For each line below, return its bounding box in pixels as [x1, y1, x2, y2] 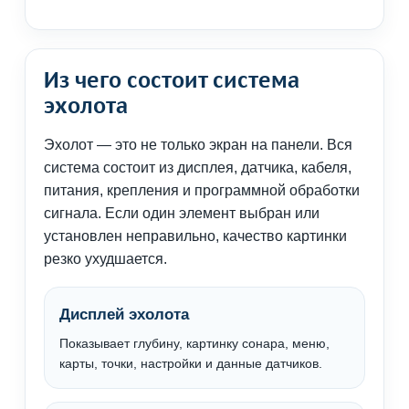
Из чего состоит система [44, 67, 299, 94]
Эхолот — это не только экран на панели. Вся [44, 137, 352, 153]
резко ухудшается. [44, 251, 167, 267]
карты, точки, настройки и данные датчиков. [59, 356, 322, 372]
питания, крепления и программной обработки [44, 183, 360, 199]
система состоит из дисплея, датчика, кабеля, [44, 160, 351, 176]
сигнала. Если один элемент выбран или [44, 205, 320, 222]
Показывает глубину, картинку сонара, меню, [59, 336, 330, 351]
